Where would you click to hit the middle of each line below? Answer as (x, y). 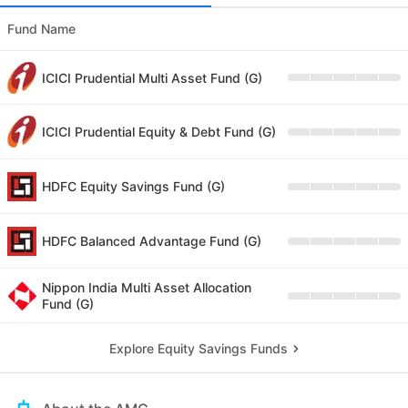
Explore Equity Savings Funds (199, 349)
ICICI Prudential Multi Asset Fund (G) (152, 77)
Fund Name (41, 29)
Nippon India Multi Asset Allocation (147, 288)
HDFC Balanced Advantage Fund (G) (152, 241)
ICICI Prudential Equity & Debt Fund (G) (159, 131)
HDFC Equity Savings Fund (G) (133, 187)
